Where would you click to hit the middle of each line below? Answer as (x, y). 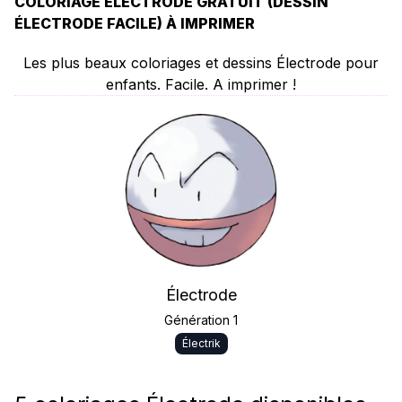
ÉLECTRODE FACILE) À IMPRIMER (135, 23)
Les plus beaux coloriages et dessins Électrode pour (201, 63)
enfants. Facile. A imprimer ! (201, 84)
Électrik (201, 343)
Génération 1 (201, 320)
